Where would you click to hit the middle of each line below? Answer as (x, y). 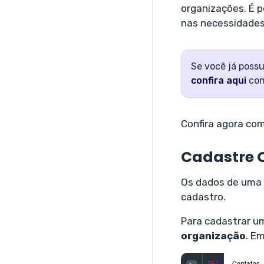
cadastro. (203, 197)
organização (213, 236)
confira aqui (218, 80)
